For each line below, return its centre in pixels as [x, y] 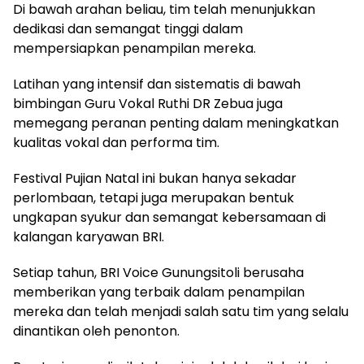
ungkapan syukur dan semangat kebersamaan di [169, 218]
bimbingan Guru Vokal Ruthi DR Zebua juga [148, 104]
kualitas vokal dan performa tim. [116, 143]
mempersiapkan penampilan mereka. [134, 49]
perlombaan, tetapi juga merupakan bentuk [154, 198]
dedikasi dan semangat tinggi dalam [128, 29]
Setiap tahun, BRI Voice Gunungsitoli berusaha [158, 273]
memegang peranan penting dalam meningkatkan [176, 123]
